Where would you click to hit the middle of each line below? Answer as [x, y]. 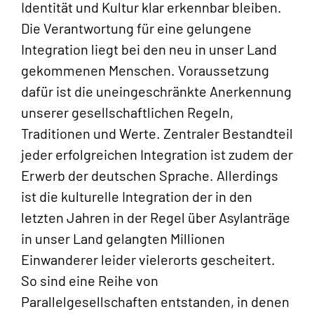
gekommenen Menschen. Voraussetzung [145, 70]
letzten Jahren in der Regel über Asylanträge [156, 218]
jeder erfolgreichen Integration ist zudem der [157, 155]
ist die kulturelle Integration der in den [137, 197]
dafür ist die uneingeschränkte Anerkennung [156, 91]
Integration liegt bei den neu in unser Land [149, 49]
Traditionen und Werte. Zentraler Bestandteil [157, 134]
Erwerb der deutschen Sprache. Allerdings [150, 176]
